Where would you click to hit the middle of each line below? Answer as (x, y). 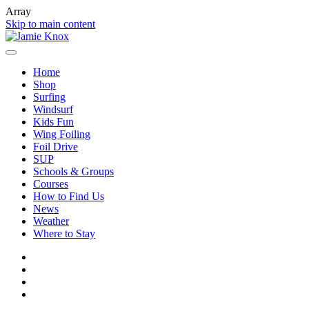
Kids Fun (53, 122)
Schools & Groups (73, 171)
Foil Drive (56, 147)
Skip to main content (50, 24)
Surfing (49, 97)
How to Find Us (69, 196)
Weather (51, 221)
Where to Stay (64, 233)
